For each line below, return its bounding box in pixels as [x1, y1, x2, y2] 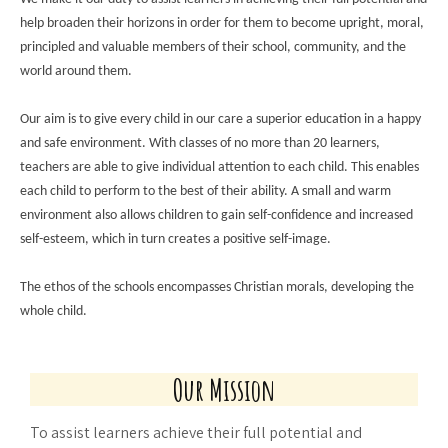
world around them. [20, 64, 132, 79]
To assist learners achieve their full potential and [30, 422, 362, 443]
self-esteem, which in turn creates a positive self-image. [20, 232, 334, 247]
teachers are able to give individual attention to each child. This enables [20, 160, 419, 175]
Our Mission [172, 371, 276, 408]
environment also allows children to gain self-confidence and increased [20, 208, 413, 223]
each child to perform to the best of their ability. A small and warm [20, 184, 391, 199]
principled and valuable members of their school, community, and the [20, 40, 406, 55]
